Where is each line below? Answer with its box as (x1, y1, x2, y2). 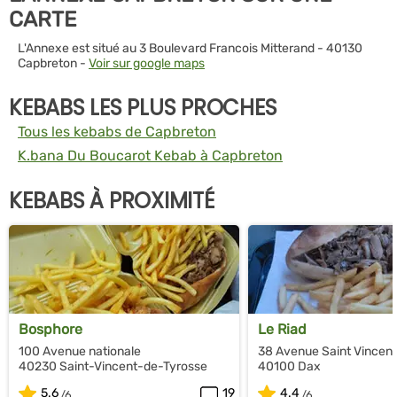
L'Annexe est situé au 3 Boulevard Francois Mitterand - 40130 (18, 40, 362, 56)
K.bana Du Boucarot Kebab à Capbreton (18, 146, 283, 164)
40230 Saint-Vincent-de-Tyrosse (19, 358, 209, 374)
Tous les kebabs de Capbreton (18, 122, 216, 140)
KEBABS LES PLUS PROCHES (9, 92, 277, 122)
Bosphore (19, 320, 82, 338)
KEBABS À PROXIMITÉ (9, 185, 214, 215)
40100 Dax (258, 358, 321, 374)
